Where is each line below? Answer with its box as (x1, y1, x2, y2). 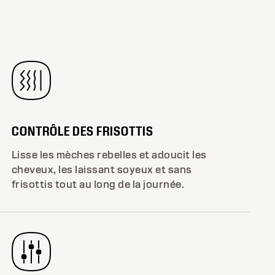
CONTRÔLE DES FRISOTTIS (11, 122, 153, 139)
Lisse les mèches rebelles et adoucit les (11, 148, 207, 161)
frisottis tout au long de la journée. (11, 177, 185, 191)
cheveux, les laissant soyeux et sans (11, 163, 192, 176)
